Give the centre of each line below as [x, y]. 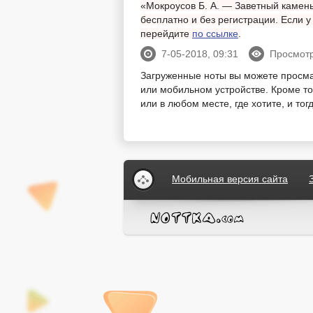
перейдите [166, 34]
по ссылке [215, 34]
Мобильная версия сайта [230, 179]
